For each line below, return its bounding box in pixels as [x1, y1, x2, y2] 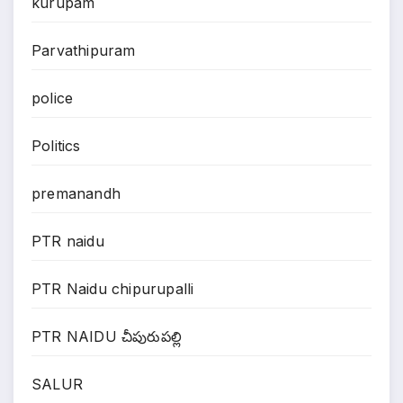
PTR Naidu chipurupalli [31, 280, 194, 299]
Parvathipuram [31, 41, 136, 60]
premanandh [31, 184, 121, 203]
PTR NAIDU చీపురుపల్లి [31, 327, 182, 346]
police [31, 89, 74, 108]
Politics [31, 137, 81, 156]
